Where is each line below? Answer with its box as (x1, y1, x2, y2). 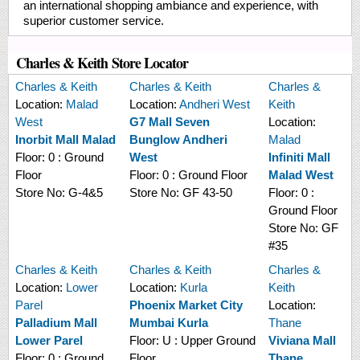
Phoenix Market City (129, 297, 243, 312)
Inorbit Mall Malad (15, 132, 116, 146)
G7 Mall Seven (129, 114, 210, 129)
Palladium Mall (15, 315, 97, 329)
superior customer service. (23, 13, 164, 27)
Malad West (268, 167, 333, 182)
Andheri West (179, 96, 250, 111)
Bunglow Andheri (129, 132, 227, 146)
